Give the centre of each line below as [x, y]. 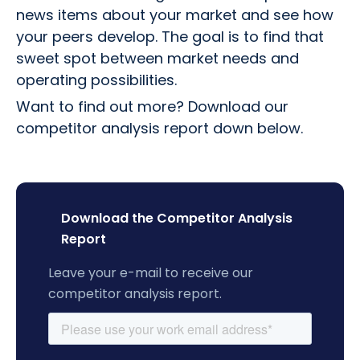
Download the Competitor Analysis [177, 218]
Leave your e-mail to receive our [151, 272]
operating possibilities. [96, 80]
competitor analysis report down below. [160, 128]
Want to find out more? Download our [152, 106]
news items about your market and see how [175, 14]
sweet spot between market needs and [157, 58]
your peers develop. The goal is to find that [170, 36]
